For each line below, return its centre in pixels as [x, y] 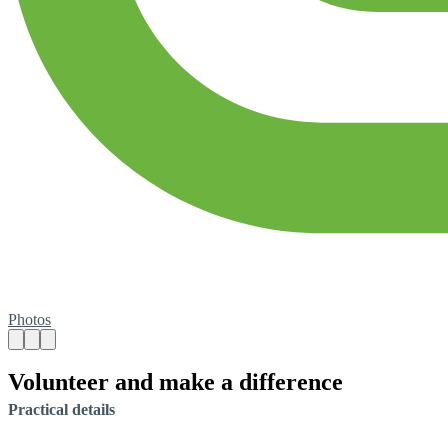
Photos [29, 320]
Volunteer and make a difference [175, 381]
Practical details [61, 409]
